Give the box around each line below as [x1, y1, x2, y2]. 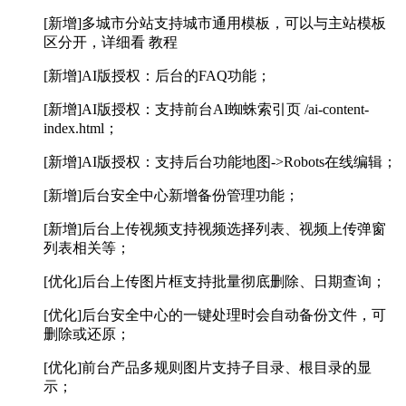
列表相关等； [43, 240, 130, 256]
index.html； [43, 121, 119, 137]
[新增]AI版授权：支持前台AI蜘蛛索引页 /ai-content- [43, 101, 369, 118]
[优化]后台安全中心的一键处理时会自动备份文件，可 [43, 307, 386, 324]
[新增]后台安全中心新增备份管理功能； [43, 188, 299, 204]
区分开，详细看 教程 [43, 34, 178, 51]
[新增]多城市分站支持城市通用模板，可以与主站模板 [43, 15, 386, 32]
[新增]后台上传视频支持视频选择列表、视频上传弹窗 [43, 221, 386, 237]
